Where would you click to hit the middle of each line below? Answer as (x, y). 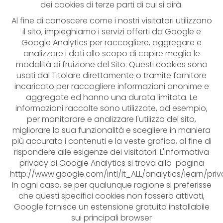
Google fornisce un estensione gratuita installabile (111, 207)
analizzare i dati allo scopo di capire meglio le (111, 54)
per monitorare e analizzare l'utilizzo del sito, (111, 119)
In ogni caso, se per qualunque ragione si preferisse (111, 185)
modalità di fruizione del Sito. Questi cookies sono (111, 64)
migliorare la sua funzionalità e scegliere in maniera (111, 130)
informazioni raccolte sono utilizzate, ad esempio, (111, 108)
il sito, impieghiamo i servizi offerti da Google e (111, 32)
